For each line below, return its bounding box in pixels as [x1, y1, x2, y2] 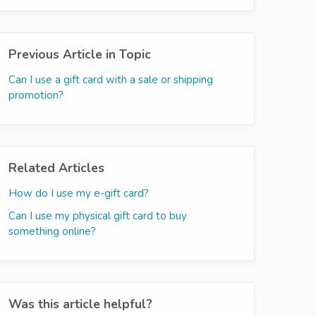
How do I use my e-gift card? [8, 186, 149, 200]
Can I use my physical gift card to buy [8, 208, 187, 223]
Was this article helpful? [8, 295, 152, 312]
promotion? [8, 87, 63, 102]
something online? [8, 224, 96, 238]
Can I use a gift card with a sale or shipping [8, 72, 213, 87]
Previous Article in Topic [8, 45, 151, 63]
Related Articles [8, 159, 104, 176]
